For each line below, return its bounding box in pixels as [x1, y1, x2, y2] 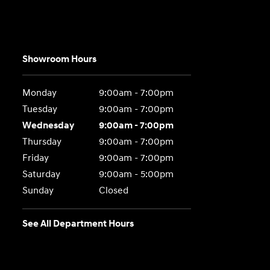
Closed [98, 185, 128, 196]
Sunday [22, 185, 54, 196]
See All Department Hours [22, 218, 134, 230]
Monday [22, 87, 57, 99]
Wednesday [22, 120, 75, 131]
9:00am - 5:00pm [98, 169, 174, 180]
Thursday [22, 136, 62, 148]
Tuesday [22, 104, 58, 115]
